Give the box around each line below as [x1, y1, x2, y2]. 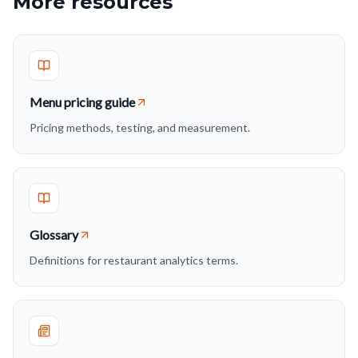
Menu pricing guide [30, 94, 135, 109]
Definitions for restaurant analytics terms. [30, 253, 238, 267]
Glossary [30, 227, 78, 242]
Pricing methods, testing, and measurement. [30, 121, 250, 134]
